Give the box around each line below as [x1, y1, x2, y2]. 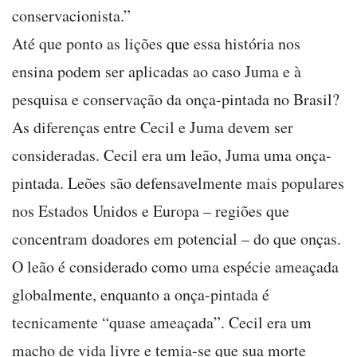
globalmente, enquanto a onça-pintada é [12, 283, 269, 305]
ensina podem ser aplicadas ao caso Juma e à [12, 60, 301, 82]
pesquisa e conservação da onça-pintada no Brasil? [12, 88, 339, 110]
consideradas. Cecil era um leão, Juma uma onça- [12, 143, 331, 166]
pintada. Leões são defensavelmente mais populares [12, 171, 344, 194]
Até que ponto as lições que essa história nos [12, 32, 300, 54]
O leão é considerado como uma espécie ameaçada [12, 255, 339, 277]
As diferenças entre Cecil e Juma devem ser [12, 116, 293, 138]
